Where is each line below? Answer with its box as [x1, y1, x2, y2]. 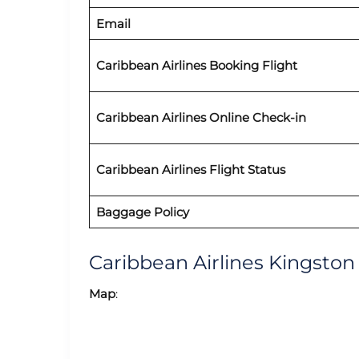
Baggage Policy [95, 204, 189, 220]
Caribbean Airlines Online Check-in [95, 109, 306, 125]
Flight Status [205, 161, 285, 177]
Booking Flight [205, 57, 297, 73]
